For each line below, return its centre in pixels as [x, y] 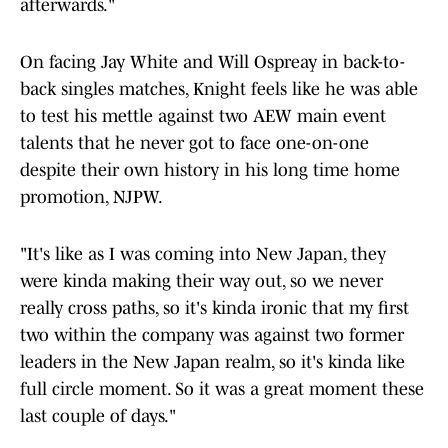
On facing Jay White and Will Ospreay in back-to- [212, 62]
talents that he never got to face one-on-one [194, 143]
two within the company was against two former [212, 335]
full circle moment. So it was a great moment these [222, 389]
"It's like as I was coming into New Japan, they [203, 254]
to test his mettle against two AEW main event [203, 116]
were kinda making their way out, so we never [201, 281]
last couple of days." [98, 416]
